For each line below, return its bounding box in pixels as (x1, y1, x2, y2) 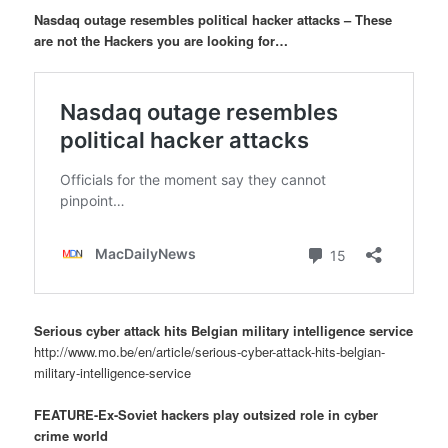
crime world (34, 426, 109, 446)
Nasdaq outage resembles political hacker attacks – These (34, 10, 393, 30)
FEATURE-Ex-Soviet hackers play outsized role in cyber (34, 405, 379, 425)
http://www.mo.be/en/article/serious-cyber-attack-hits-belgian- (34, 342, 386, 362)
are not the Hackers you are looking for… (34, 31, 289, 51)
